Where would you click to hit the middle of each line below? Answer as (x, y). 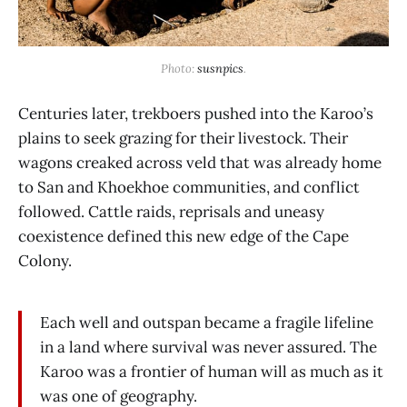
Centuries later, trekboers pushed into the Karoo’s (196, 114)
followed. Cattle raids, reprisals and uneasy (171, 212)
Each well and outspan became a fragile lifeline (207, 322)
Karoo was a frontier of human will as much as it (212, 371)
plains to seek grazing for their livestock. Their (183, 139)
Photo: (179, 68)
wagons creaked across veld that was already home (200, 163)
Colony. (45, 261)
